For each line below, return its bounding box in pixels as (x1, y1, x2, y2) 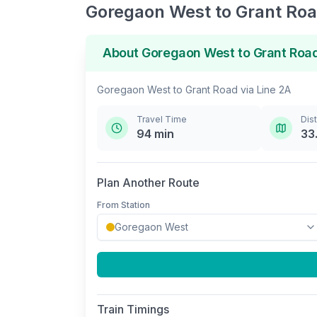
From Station (97, 200, 150, 210)
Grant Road (185, 83, 238, 96)
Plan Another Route (97, 175, 200, 190)
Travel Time (137, 114, 187, 125)
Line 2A (257, 83, 291, 96)
